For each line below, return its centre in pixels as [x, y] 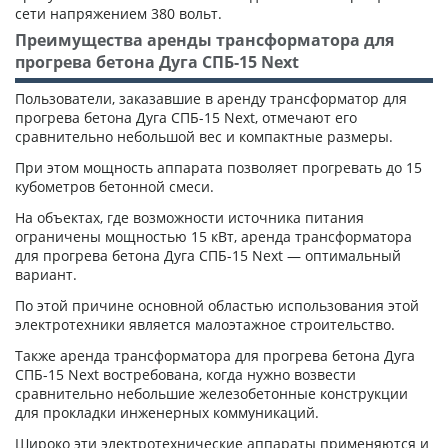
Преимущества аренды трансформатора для [204, 39]
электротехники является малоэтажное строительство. [205, 324]
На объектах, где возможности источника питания [189, 217]
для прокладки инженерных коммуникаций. [167, 412]
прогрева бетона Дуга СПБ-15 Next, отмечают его [186, 117]
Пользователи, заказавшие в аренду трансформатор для [211, 98]
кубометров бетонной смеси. [114, 186]
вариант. [46, 274]
